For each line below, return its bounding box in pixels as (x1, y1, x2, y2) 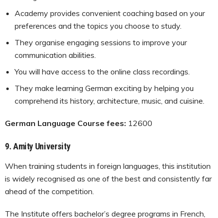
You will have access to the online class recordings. (15, 66, 190, 76)
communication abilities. (15, 50, 96, 60)
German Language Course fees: (5, 118, 126, 128)
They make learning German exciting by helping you (15, 83, 194, 93)
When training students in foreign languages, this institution (5, 161, 211, 171)
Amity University (13, 141, 71, 151)
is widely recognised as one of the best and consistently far (5, 173, 212, 183)
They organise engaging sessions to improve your (15, 37, 187, 47)
